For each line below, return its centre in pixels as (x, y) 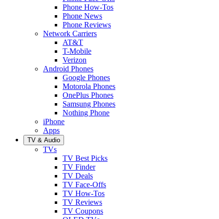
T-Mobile (77, 51)
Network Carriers (70, 33)
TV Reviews (82, 202)
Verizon (75, 60)
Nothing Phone (86, 112)
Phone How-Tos (88, 7)
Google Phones (86, 77)
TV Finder (79, 167)
